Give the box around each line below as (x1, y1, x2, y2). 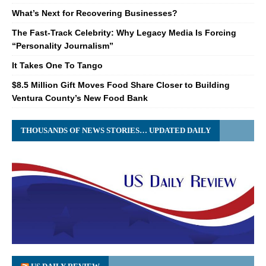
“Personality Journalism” (12, 40, 113, 50)
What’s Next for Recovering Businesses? (12, 8, 178, 18)
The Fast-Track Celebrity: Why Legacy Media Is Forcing (12, 27, 236, 37)
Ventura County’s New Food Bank (12, 93, 148, 103)
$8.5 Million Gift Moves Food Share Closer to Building (12, 80, 230, 90)
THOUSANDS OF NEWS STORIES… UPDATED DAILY (21, 125, 211, 135)
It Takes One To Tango (12, 60, 103, 70)
